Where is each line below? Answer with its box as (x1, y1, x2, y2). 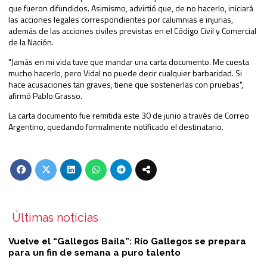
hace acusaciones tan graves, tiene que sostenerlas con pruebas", (8, 77, 243, 91)
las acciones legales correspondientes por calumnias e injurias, (8, 13, 233, 26)
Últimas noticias (11, 210, 98, 225)
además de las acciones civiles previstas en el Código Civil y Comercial (8, 24, 256, 37)
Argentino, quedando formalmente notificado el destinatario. (8, 120, 223, 133)
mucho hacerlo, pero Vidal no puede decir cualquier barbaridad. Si (8, 66, 242, 79)
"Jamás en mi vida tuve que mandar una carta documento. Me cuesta (8, 55, 249, 68)
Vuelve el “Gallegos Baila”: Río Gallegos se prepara (8, 236, 246, 247)
